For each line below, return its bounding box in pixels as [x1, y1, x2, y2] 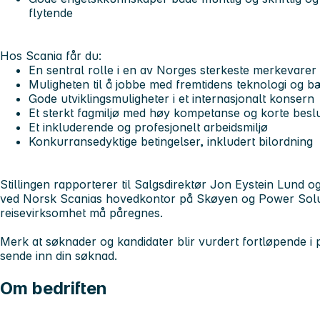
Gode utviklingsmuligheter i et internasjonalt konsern [29, 91, 314, 106]
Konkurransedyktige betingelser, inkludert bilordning [29, 134, 313, 149]
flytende [29, 5, 73, 20]
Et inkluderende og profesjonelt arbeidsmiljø [29, 119, 268, 134]
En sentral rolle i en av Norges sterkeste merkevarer [29, 62, 316, 77]
